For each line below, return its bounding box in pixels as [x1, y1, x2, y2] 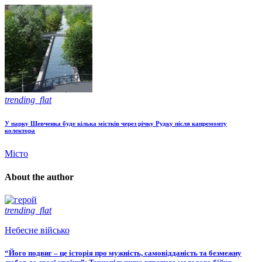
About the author [5, 171, 74, 182]
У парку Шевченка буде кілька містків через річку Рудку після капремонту [5, 120, 227, 127]
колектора [5, 127, 35, 135]
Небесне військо [5, 225, 70, 235]
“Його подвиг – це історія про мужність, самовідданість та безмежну [5, 249, 242, 258]
